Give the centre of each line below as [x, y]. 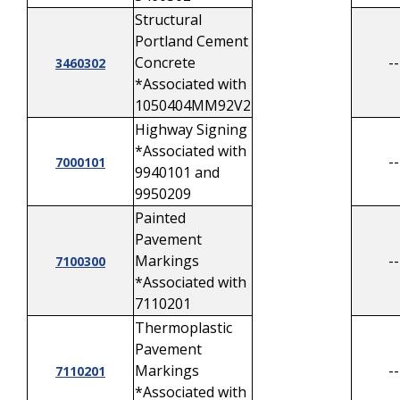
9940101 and [177, 172]
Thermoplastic [183, 328]
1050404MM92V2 [193, 105]
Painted [160, 218]
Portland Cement [192, 41]
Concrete [165, 62]
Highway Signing [191, 129]
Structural [168, 20]
